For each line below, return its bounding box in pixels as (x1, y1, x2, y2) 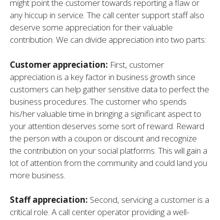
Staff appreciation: (10, 194, 90, 206)
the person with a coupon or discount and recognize (10, 132, 197, 144)
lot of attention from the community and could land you (10, 157, 207, 168)
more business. (10, 169, 65, 181)
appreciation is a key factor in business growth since (10, 71, 195, 82)
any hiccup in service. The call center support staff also (10, 9, 204, 21)
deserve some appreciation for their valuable (10, 22, 173, 33)
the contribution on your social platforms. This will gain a (10, 144, 207, 156)
